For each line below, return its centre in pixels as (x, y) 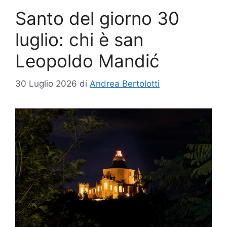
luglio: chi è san (79, 40)
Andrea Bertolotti (125, 83)
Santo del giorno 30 (97, 18)
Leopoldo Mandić (87, 61)
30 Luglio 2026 (46, 83)
